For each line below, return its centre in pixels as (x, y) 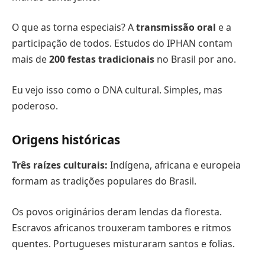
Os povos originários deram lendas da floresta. (117, 211)
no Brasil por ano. (195, 59)
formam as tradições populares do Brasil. (104, 181)
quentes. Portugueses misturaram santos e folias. (123, 243)
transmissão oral (176, 28)
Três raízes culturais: (60, 165)
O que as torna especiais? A (74, 28)
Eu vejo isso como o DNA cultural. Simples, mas (117, 90)
